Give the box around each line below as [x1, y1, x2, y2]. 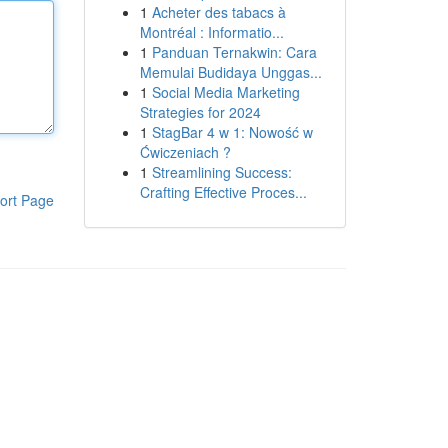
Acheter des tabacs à [151, 2, 286, 22]
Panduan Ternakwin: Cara [151, 42, 317, 62]
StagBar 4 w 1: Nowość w [151, 122, 313, 142]
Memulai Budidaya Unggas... [139, 62, 322, 82]
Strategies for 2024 [139, 102, 261, 122]
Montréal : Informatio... [139, 22, 284, 42]
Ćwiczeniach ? [139, 142, 231, 162]
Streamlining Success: [151, 162, 292, 182]
